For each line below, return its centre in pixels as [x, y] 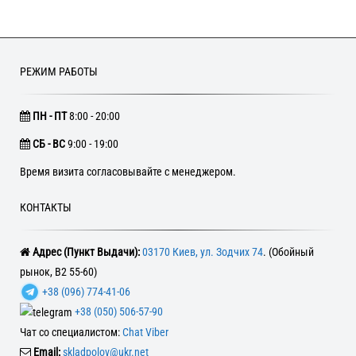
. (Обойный [288, 252]
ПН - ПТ [50, 116]
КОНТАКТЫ [46, 207]
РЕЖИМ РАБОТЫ [59, 71]
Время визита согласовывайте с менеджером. [128, 171]
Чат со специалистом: [71, 333]
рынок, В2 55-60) [58, 271]
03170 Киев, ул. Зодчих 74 [203, 252]
